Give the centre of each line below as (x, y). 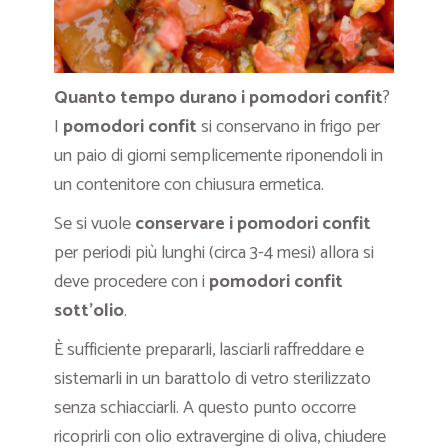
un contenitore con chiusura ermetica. (189, 184)
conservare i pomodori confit (253, 223)
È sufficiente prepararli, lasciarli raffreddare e (209, 349)
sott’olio (89, 310)
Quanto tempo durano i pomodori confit (218, 97)
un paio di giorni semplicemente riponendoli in (218, 155)
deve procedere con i (131, 281)
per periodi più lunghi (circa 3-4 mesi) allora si (214, 252)
